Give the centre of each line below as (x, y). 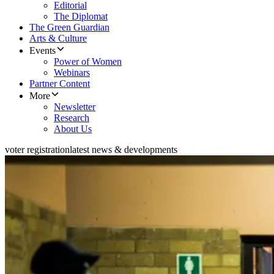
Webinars (72, 73)
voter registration (37, 150)
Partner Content (60, 84)
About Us (73, 129)
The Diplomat (81, 17)
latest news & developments (124, 150)
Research (72, 118)
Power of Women (88, 62)
